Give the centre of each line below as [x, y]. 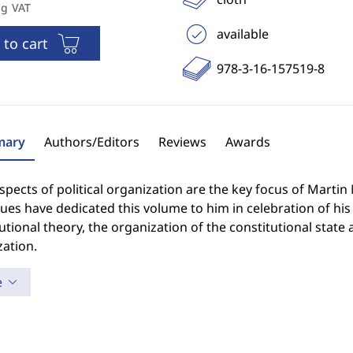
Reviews [182, 142]
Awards [247, 142]
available [242, 34]
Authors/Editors [91, 142]
